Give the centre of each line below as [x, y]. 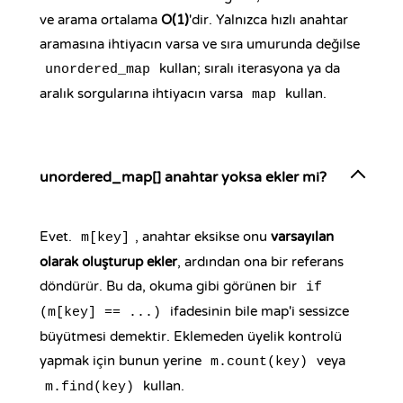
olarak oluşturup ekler [108, 262]
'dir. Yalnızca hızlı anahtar [269, 20]
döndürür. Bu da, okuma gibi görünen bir [170, 286]
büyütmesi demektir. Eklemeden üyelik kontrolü [191, 336]
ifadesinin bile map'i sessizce [258, 311]
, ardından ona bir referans [260, 262]
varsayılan [302, 237]
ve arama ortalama [100, 20]
